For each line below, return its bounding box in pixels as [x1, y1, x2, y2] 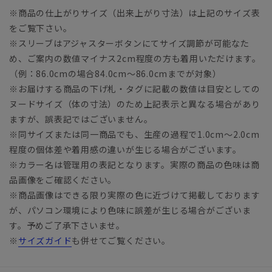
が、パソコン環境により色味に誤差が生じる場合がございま [9, 203, 251, 216]
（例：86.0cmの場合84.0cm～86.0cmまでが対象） [9, 67, 222, 80]
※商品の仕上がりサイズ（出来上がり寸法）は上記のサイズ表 [9, 6, 260, 19]
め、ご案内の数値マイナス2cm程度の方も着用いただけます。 [9, 52, 261, 64]
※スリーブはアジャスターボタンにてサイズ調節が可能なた [9, 36, 250, 49]
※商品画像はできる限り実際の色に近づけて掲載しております [9, 188, 260, 201]
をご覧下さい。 [9, 21, 72, 34]
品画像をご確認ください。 [9, 173, 117, 186]
